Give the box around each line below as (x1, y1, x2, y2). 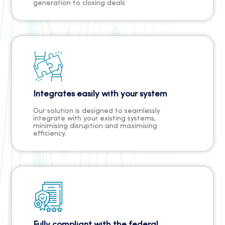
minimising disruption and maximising (33, 123, 157, 131)
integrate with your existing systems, (33, 115, 156, 123)
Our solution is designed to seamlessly (33, 107, 160, 116)
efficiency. (33, 130, 66, 138)
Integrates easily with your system (33, 90, 167, 99)
